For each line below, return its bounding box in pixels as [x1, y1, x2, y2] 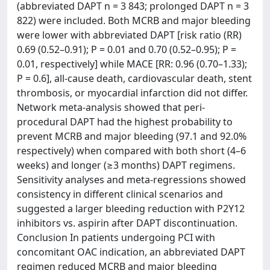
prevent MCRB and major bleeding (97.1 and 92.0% [17, 130, 246, 143]
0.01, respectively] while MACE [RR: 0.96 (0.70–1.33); [17, 57, 247, 71]
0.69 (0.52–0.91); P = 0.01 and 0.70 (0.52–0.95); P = [17, 43, 236, 56]
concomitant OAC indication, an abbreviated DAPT [17, 245, 245, 259]
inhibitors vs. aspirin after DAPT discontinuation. [17, 216, 237, 230]
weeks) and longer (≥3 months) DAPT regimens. [17, 159, 235, 172]
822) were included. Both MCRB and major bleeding [17, 14, 251, 27]
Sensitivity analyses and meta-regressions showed [17, 173, 246, 186]
